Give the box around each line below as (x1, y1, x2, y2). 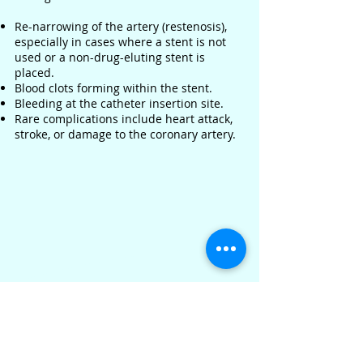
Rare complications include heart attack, (15, 111, 233, 126)
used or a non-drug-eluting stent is (15, 49, 205, 65)
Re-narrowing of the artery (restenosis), (15, 19, 227, 34)
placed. (15, 65, 54, 80)
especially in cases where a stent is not (15, 34, 226, 49)
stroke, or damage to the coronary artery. (15, 126, 236, 142)
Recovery (16, 303, 94, 327)
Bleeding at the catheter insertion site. (15, 96, 224, 111)
